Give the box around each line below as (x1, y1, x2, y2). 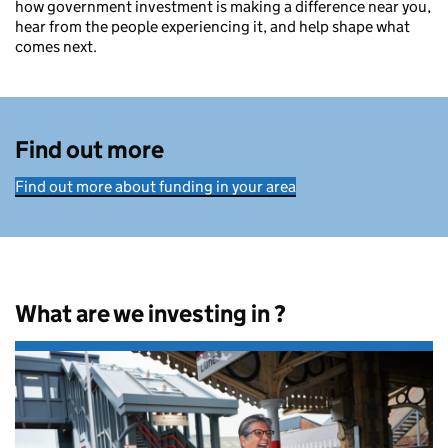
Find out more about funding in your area (15, 177, 296, 197)
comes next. (15, 37, 97, 57)
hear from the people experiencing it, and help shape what (15, 17, 410, 37)
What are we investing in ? (15, 299, 286, 329)
